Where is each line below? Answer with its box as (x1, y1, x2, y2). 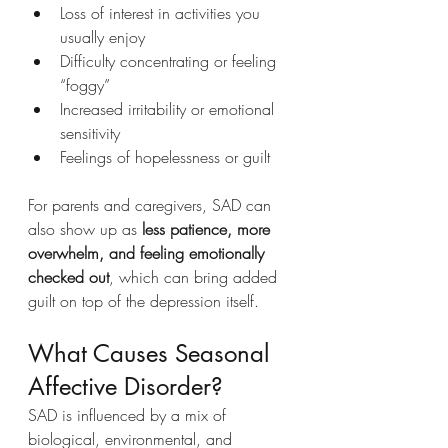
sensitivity (60, 121, 120, 144)
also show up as (28, 217, 142, 240)
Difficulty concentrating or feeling (60, 49, 281, 72)
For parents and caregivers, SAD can (28, 193, 276, 216)
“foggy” (60, 73, 110, 96)
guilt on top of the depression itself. (28, 289, 259, 312)
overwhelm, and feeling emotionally (28, 241, 269, 264)
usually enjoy (60, 25, 145, 48)
